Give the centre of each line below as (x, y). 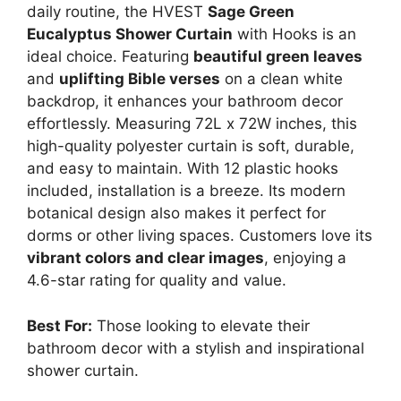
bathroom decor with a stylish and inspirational (196, 348)
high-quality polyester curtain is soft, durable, (191, 146)
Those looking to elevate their (201, 325)
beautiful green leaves (278, 56)
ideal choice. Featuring (110, 56)
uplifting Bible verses (140, 79)
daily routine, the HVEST (117, 12)
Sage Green (251, 12)
